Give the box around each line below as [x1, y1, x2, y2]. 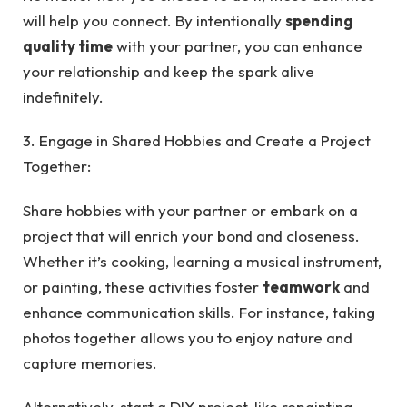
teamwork [263, 276, 340, 296]
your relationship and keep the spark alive [23, 61, 314, 81]
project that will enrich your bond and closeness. [23, 225, 360, 245]
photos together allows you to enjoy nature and [23, 327, 352, 347]
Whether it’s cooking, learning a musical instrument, [23, 251, 382, 271]
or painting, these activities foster [23, 276, 263, 296]
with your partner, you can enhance [113, 35, 362, 55]
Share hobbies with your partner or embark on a [23, 200, 358, 220]
